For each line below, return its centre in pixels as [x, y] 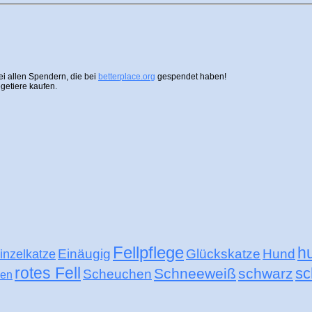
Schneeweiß [195, 273]
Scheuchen [117, 273]
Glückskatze [223, 253]
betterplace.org [127, 76]
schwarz [266, 273]
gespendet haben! [191, 76]
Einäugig [84, 253]
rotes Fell [48, 273]
